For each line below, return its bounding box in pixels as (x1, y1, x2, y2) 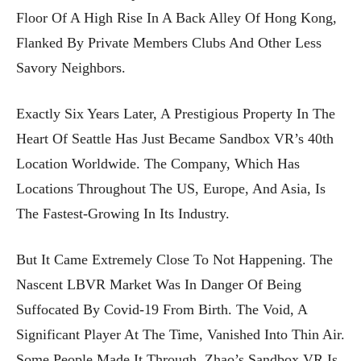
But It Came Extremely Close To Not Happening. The (16, 251, 333, 268)
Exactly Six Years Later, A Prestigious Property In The (16, 105, 335, 122)
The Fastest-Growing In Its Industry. (16, 205, 230, 222)
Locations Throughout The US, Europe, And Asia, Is (16, 180, 326, 197)
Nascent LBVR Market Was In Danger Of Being (16, 276, 301, 293)
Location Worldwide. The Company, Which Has (16, 155, 300, 172)
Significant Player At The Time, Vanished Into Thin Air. (16, 326, 345, 342)
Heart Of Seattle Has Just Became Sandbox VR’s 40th (16, 130, 334, 147)
